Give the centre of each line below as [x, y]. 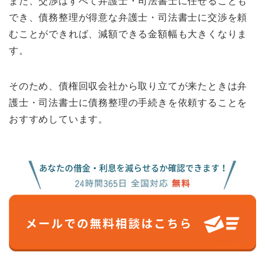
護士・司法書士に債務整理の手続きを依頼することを [128, 102]
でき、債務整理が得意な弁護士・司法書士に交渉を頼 [128, 17]
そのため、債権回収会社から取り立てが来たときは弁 [128, 86]
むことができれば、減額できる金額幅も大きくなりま [128, 34]
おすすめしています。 [59, 119]
